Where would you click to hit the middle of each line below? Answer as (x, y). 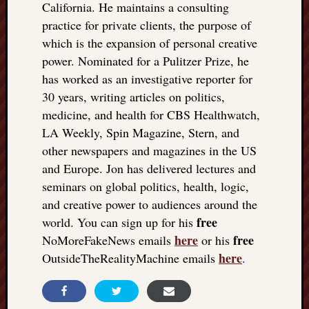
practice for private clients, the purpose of (147, 25)
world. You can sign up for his (119, 222)
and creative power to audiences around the (150, 204)
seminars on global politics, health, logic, (146, 186)
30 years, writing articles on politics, (133, 97)
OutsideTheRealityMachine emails (130, 258)
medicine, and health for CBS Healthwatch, (151, 114)
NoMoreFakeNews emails (108, 240)
